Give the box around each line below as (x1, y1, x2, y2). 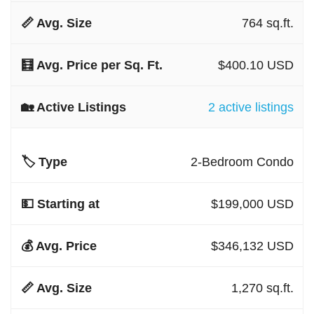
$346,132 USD (210, 238, 294, 253)
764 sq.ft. (241, 15, 294, 30)
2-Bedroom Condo (190, 154, 294, 169)
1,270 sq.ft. (231, 280, 294, 295)
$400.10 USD (217, 57, 294, 72)
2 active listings (207, 100, 294, 114)
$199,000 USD (210, 196, 294, 211)
